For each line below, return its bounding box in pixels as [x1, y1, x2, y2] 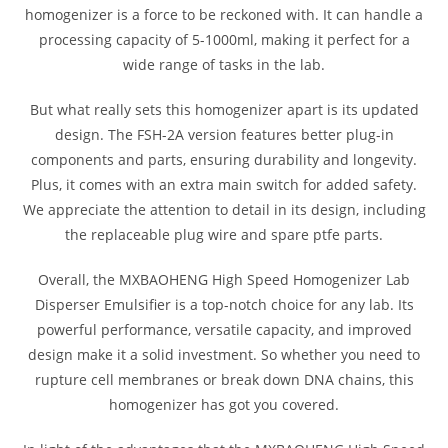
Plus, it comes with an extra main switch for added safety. [31, 174, 417, 194]
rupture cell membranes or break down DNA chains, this [34, 369, 414, 389]
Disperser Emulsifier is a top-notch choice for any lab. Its [34, 294, 414, 314]
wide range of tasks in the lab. [123, 54, 325, 74]
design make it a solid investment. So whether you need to [28, 344, 420, 364]
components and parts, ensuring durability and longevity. [31, 149, 417, 169]
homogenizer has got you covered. [109, 394, 339, 414]
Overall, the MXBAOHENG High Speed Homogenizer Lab [38, 269, 410, 289]
